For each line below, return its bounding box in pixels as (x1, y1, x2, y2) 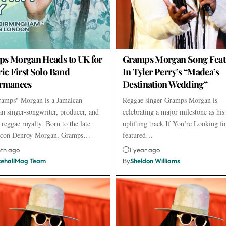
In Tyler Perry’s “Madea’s (122, 65, 219, 78)
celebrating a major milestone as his (122, 106, 224, 117)
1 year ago (129, 145, 160, 154)
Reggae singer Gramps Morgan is (122, 95, 217, 105)
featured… (122, 130, 153, 140)
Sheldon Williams (130, 156, 180, 165)
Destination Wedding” (122, 78, 208, 90)
